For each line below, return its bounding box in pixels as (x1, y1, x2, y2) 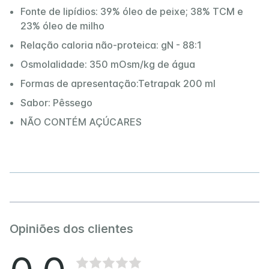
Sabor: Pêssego (20, 96, 92, 109)
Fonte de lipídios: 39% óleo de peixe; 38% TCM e (20, 5, 243, 17)
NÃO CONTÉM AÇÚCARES (20, 115, 142, 128)
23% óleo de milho (20, 19, 104, 32)
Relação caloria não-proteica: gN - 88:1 (20, 38, 202, 51)
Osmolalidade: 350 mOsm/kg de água (20, 58, 195, 70)
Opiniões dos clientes (10, 221, 133, 236)
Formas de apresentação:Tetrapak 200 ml (20, 77, 216, 89)
